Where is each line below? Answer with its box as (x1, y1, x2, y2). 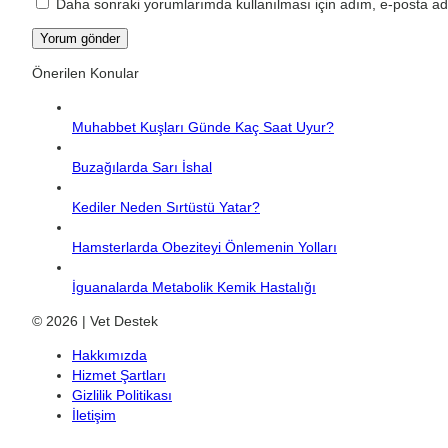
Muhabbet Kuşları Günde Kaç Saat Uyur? (72, 119, 334, 136)
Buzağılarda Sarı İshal (72, 159, 212, 176)
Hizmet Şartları (72, 367, 166, 384)
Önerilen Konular (32, 65, 139, 82)
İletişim (72, 407, 116, 424)
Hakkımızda (72, 347, 147, 364)
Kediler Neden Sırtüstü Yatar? (72, 199, 260, 216)
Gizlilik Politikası (72, 387, 172, 404)
